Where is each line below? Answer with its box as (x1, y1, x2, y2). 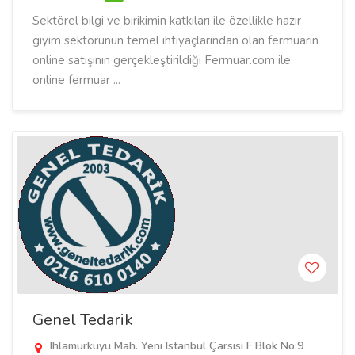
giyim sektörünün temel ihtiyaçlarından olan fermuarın (32, 32, 319, 48)
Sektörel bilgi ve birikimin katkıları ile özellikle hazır (32, 13, 301, 29)
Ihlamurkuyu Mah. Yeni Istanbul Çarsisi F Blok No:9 (47, 338, 303, 353)
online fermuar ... (32, 72, 120, 88)
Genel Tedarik (32, 309, 133, 330)
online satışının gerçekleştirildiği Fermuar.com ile (32, 52, 291, 68)
